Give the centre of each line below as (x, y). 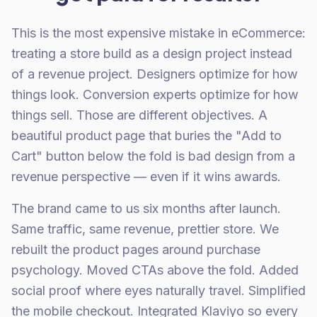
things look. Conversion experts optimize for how (155, 94)
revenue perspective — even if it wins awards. (146, 177)
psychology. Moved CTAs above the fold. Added (155, 270)
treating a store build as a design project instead (152, 53)
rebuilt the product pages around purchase (136, 249)
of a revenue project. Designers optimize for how (155, 74)
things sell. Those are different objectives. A (139, 115)
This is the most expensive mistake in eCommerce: (158, 33)
